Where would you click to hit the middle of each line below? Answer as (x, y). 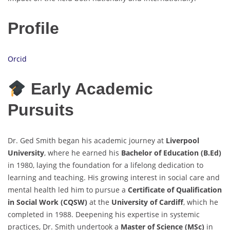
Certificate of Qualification (175, 189)
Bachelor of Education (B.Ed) (171, 152)
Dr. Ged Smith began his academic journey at (87, 140)
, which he (201, 202)
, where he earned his (83, 152)
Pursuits (41, 110)
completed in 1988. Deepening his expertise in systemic (104, 214)
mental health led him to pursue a (68, 189)
